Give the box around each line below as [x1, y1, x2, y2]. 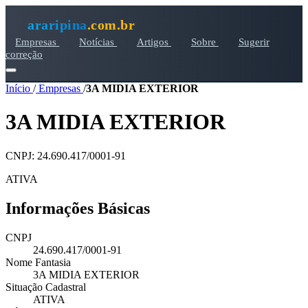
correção [5, 48, 43, 60]
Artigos [136, 36, 171, 47]
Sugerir [238, 36, 269, 47]
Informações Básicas [5, 199, 150, 217]
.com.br [87, 16, 135, 32]
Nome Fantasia [5, 256, 71, 268]
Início [5, 82, 33, 94]
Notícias [79, 36, 118, 47]
